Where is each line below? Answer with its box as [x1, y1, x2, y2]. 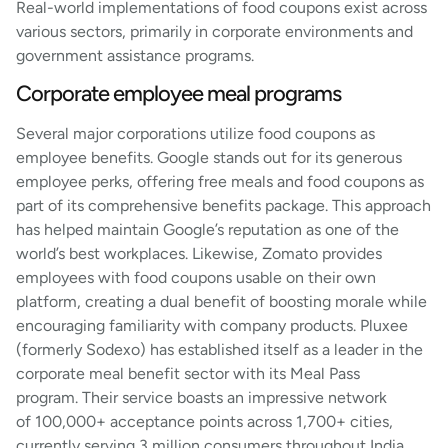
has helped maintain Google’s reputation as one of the [16, 220, 399, 240]
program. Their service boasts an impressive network [16, 388, 387, 408]
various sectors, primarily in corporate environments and [16, 21, 413, 41]
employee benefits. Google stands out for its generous [16, 148, 402, 168]
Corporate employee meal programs [16, 80, 341, 108]
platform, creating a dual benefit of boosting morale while [16, 292, 427, 312]
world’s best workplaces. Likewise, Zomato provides [16, 244, 382, 264]
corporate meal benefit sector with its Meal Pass [16, 364, 360, 384]
